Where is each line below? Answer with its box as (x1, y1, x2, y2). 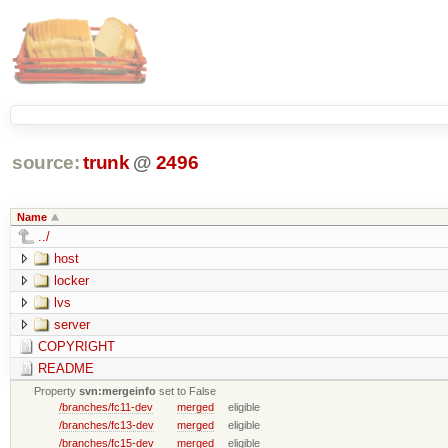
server (53, 316, 90, 332)
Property (34, 384, 80, 397)
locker (53, 272, 89, 288)
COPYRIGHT (37, 338, 115, 354)
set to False (156, 384, 217, 397)
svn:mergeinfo (79, 384, 157, 397)
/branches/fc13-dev (59, 418, 155, 431)
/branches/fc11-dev (59, 400, 154, 413)
